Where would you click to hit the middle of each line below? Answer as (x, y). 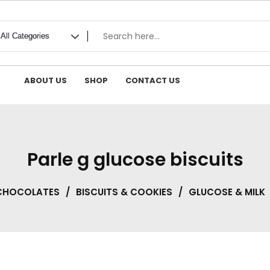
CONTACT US (153, 80)
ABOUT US (46, 80)
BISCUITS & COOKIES (124, 192)
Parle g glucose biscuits (135, 160)
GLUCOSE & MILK (227, 192)
